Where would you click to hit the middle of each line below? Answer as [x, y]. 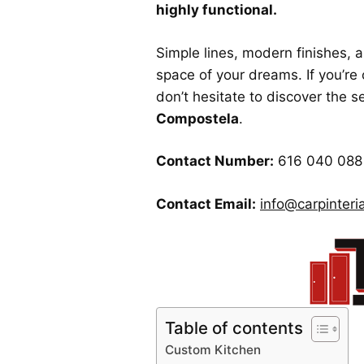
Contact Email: [206, 204]
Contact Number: [215, 161]
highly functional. [217, 10]
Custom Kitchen [213, 350]
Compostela [197, 118]
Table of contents [234, 328]
